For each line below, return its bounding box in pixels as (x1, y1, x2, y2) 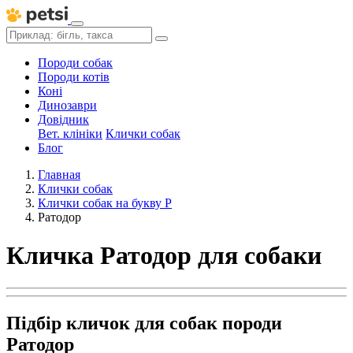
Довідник (38, 113, 89, 126)
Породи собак (38, 56, 113, 69)
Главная (38, 168, 80, 181)
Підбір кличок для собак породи (6, 312, 282, 333)
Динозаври (38, 98, 97, 112)
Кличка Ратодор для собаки (6, 241, 321, 270)
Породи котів (38, 70, 110, 84)
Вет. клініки (38, 127, 102, 140)
